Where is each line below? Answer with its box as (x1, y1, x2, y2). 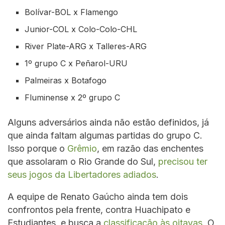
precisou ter (158, 156, 207, 167)
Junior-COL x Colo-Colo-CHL (25, 24, 138, 34)
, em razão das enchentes (97, 143, 203, 154)
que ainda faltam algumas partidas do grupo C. (8, 130, 202, 141)
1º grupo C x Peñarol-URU (25, 58, 128, 68)
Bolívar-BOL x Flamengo (25, 7, 119, 17)
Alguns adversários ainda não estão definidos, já (8, 117, 209, 128)
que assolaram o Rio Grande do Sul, (8, 156, 158, 167)
